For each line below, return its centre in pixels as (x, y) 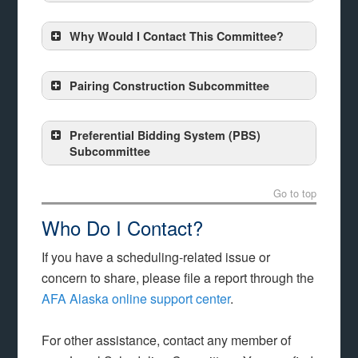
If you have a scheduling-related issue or (156, 257)
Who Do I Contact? (123, 227)
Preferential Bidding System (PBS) (165, 135)
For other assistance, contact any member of (167, 340)
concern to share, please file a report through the (178, 277)
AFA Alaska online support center (136, 298)
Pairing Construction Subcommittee (170, 85)
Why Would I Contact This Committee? (177, 36)
